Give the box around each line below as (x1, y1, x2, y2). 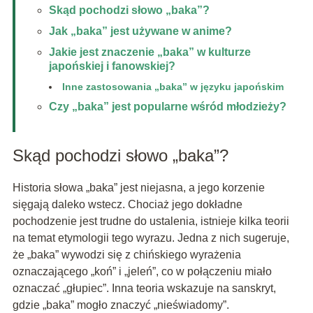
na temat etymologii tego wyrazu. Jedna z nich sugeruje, (12, 232, 289, 245)
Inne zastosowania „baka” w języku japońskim (61, 81, 284, 93)
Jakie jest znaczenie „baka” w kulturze (48, 46, 251, 59)
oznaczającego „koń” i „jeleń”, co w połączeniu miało (12, 265, 272, 278)
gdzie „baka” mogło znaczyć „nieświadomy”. (12, 299, 229, 312)
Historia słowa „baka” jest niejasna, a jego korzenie (12, 182, 265, 194)
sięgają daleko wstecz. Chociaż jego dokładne (12, 198, 242, 211)
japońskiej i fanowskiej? (48, 60, 175, 73)
